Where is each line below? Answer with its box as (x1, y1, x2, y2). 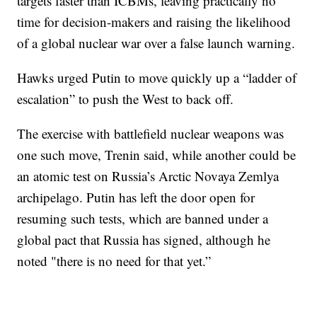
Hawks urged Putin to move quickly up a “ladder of (17, 68, 297, 86)
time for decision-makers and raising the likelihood (17, 12, 292, 30)
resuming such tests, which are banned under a (17, 209, 269, 227)
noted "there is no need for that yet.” (17, 251, 212, 270)
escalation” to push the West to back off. (17, 89, 234, 108)
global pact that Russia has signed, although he (17, 230, 271, 248)
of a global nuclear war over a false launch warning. (17, 33, 296, 52)
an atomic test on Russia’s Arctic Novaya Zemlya (17, 166, 279, 185)
